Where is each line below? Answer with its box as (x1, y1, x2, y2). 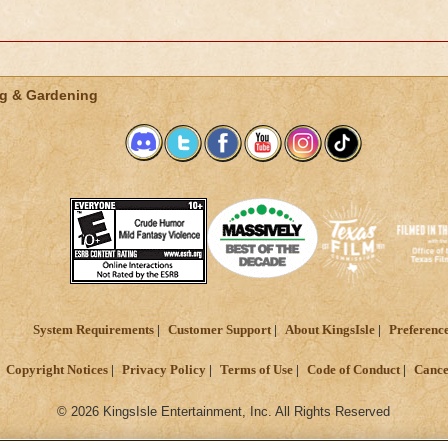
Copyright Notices (6, 363, 108, 378)
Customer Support (167, 322, 271, 337)
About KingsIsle (284, 322, 375, 337)
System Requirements (32, 322, 154, 337)
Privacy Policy (122, 363, 206, 378)
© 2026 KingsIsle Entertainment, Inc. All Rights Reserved (57, 403, 390, 419)
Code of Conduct (307, 363, 400, 378)
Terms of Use (220, 363, 293, 378)
